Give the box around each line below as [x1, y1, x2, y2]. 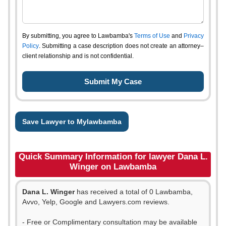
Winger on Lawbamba [70, 162, 156, 172]
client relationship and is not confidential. [22, 52, 134, 60]
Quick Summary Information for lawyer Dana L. [18, 152, 208, 161]
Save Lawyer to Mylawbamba [22, 118, 122, 126]
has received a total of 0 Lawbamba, [75, 188, 193, 196]
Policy [22, 42, 39, 49]
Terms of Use [134, 32, 170, 39]
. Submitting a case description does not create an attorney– [39, 42, 204, 49]
